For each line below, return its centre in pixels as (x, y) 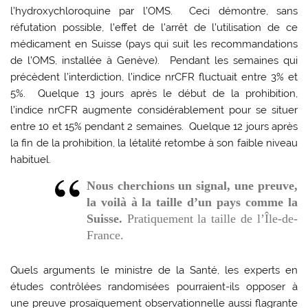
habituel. (31, 160)
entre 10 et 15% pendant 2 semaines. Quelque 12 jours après (154, 127)
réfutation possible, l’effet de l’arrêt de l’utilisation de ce (154, 28)
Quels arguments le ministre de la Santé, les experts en (154, 270)
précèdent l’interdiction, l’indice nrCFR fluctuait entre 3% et (154, 77)
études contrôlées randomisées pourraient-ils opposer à (154, 286)
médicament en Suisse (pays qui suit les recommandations (154, 44)
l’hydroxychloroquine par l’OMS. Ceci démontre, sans (154, 11)
